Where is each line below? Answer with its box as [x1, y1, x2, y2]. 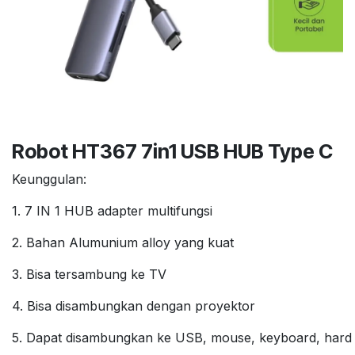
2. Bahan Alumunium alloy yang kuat [12, 234, 234, 250]
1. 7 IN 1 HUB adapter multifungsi [12, 202, 212, 219]
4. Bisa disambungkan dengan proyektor [12, 297, 255, 314]
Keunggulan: [12, 170, 86, 187]
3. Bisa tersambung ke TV [12, 265, 166, 282]
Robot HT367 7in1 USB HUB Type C [12, 139, 333, 163]
